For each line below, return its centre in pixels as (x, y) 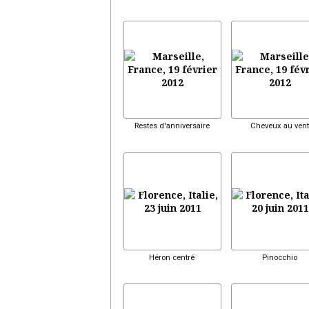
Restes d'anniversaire (172, 126)
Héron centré (172, 257)
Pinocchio (279, 257)
